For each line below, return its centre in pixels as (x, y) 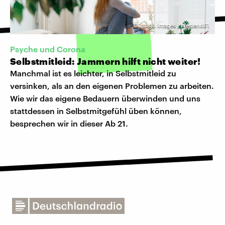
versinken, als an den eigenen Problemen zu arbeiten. (112, 86)
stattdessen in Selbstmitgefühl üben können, (96, 111)
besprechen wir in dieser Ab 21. (69, 124)
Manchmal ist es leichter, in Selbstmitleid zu (93, 73)
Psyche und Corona (48, 49)
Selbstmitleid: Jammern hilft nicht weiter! (105, 62)
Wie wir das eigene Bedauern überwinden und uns (105, 98)
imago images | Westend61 (174, 26)
